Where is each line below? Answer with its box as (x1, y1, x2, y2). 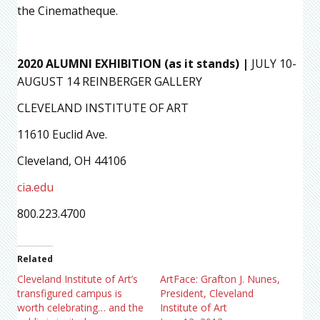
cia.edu (17, 179, 54, 195)
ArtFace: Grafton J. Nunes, (160, 271, 280, 286)
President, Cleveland (160, 286, 254, 300)
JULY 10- (249, 55, 296, 71)
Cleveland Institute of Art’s (17, 271, 138, 286)
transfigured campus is (17, 286, 122, 300)
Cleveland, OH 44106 (17, 152, 126, 169)
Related (17, 252, 53, 265)
